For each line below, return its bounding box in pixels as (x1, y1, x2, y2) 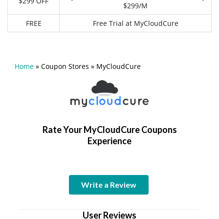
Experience (88, 135, 131, 146)
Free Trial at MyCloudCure (92, 18, 178, 28)
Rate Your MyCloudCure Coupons (42, 124, 177, 135)
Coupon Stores (41, 61, 89, 71)
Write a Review (81, 179, 136, 189)
